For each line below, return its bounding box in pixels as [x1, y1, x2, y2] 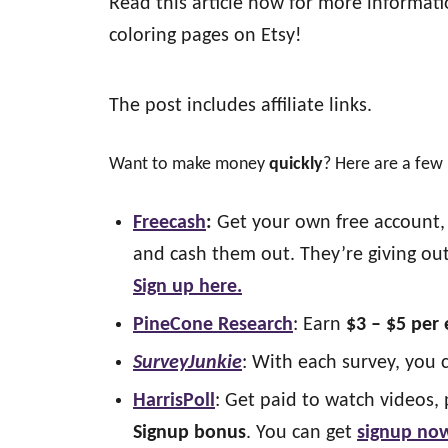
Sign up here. [133, 277, 242, 297]
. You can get [246, 423, 357, 443]
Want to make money [109, 155, 269, 174]
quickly [269, 155, 323, 174]
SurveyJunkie [133, 353, 242, 373]
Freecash [133, 213, 206, 233]
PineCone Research [133, 315, 293, 335]
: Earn [293, 315, 346, 335]
